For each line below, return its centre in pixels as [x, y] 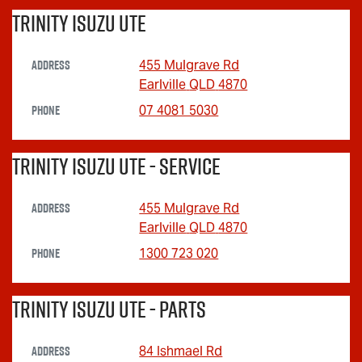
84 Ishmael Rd [181, 351]
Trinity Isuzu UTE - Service [116, 166]
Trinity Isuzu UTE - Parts [109, 309]
